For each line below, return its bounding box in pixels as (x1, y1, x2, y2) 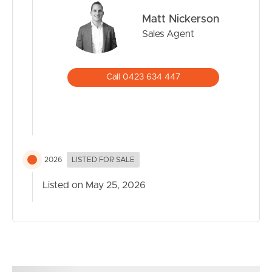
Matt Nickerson (142, 13, 219, 25)
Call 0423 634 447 (106, 72, 180, 81)
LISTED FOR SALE (72, 155, 135, 163)
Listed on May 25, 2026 (42, 180, 146, 190)
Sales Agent (142, 29, 194, 39)
